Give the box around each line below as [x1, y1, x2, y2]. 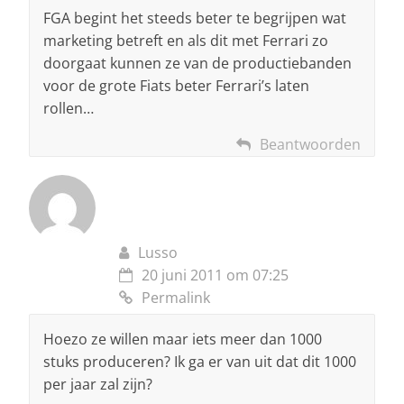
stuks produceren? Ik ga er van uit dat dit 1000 [43, 351, 356, 372]
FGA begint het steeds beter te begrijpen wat [43, 7, 346, 28]
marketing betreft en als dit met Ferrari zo [43, 30, 328, 50]
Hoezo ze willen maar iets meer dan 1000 [43, 328, 322, 349]
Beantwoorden [260, 133, 361, 154]
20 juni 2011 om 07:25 [142, 264, 289, 285]
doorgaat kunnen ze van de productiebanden [43, 52, 352, 73]
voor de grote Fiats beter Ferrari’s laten [43, 75, 309, 96]
